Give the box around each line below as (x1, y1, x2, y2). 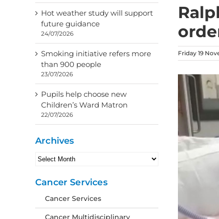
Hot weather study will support (41, 8, 153, 18)
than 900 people (41, 60, 101, 69)
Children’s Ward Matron (41, 100, 128, 109)
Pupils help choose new (41, 89, 127, 99)
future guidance (41, 19, 100, 28)
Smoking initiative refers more (41, 49, 151, 58)
